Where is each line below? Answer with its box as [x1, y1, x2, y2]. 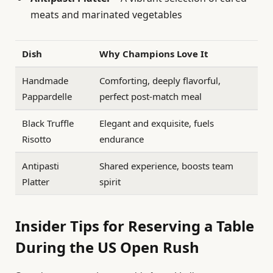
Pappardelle [22, 90, 73, 103]
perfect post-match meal [99, 90, 202, 103]
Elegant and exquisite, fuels [99, 117, 214, 130]
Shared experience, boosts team [99, 160, 234, 172]
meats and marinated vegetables [30, 8, 182, 22]
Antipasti [22, 160, 60, 172]
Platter [22, 175, 50, 188]
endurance [99, 133, 144, 146]
